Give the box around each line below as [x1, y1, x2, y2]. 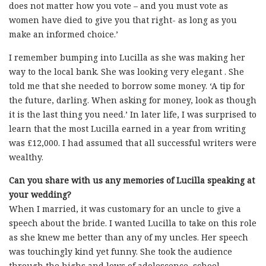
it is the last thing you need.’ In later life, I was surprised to [9, 109, 256, 121]
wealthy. [9, 151, 43, 163]
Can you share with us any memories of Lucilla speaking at [9, 175, 255, 186]
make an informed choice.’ [9, 28, 118, 40]
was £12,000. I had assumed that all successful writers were [9, 137, 256, 149]
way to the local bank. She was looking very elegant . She [9, 66, 244, 78]
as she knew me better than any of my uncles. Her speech [9, 232, 248, 243]
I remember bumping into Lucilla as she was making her [9, 52, 245, 64]
